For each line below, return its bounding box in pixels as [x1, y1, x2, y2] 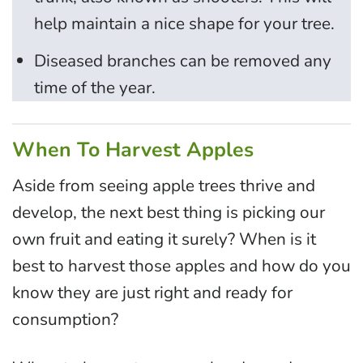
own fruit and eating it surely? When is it [12, 228, 316, 251]
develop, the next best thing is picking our [12, 201, 325, 224]
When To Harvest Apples [12, 135, 254, 164]
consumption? [12, 308, 118, 331]
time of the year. [34, 75, 156, 99]
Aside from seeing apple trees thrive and [12, 174, 315, 198]
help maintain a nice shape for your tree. [34, 12, 335, 36]
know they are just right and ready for [12, 281, 293, 305]
